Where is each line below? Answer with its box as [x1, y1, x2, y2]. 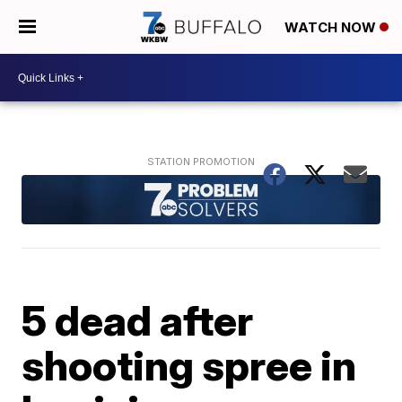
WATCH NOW [284, 19, 380, 37]
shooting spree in [22, 339, 357, 390]
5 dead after [22, 294, 254, 345]
